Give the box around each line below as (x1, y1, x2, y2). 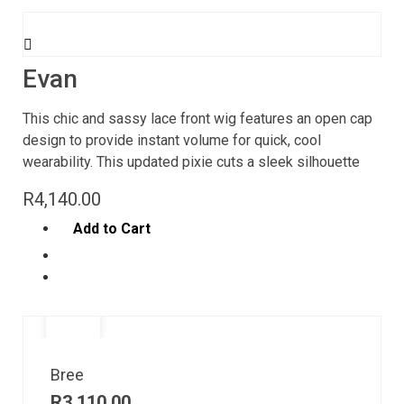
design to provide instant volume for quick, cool (23, 131, 321, 149)
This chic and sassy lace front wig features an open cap (23, 109, 372, 127)
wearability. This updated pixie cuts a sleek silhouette (23, 152, 360, 170)
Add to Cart (73, 220, 151, 238)
